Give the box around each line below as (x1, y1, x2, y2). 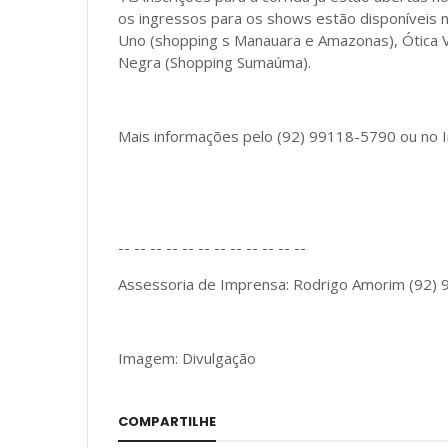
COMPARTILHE (118, 412, 216, 431)
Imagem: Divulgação (118, 348, 256, 368)
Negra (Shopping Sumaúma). (118, 52, 315, 72)
